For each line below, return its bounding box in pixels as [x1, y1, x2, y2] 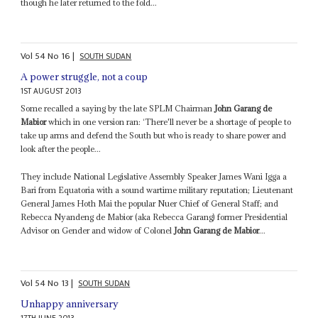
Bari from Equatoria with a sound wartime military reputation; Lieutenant [21, 184, 294, 195]
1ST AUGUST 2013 [21, 84, 82, 98]
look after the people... [21, 143, 102, 154]
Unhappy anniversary [21, 297, 119, 311]
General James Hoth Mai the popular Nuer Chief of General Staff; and [21, 197, 279, 209]
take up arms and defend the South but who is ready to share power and [21, 129, 287, 141]
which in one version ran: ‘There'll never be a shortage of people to [46, 116, 292, 127]
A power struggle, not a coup [21, 70, 148, 83]
